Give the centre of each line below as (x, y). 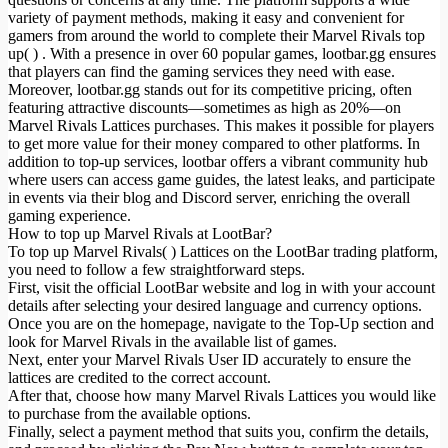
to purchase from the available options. (129, 413)
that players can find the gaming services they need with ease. (201, 71)
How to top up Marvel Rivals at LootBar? (140, 233)
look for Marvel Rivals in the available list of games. (172, 341)
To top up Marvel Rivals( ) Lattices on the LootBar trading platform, (223, 251)
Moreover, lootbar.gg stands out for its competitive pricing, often (210, 89)
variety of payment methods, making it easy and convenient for (206, 17)
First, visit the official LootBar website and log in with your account (221, 287)
